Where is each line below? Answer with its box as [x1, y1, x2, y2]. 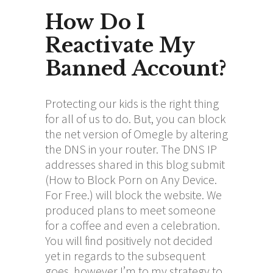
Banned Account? [45, 55, 227, 81]
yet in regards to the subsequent [45, 247, 205, 263]
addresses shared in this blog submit [45, 156, 225, 172]
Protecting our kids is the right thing [45, 95, 219, 111]
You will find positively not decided [45, 232, 213, 248]
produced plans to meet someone [45, 202, 216, 218]
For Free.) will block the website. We [45, 186, 222, 202]
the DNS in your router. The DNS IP [45, 141, 217, 157]
